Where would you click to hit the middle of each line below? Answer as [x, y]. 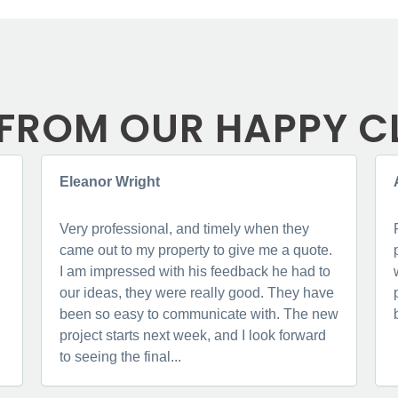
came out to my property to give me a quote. [195, 250]
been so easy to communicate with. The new [199, 314]
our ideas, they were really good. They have [196, 292]
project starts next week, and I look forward [192, 335]
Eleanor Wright [109, 182]
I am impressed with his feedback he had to [195, 271]
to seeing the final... [120, 356]
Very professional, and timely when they [184, 228]
